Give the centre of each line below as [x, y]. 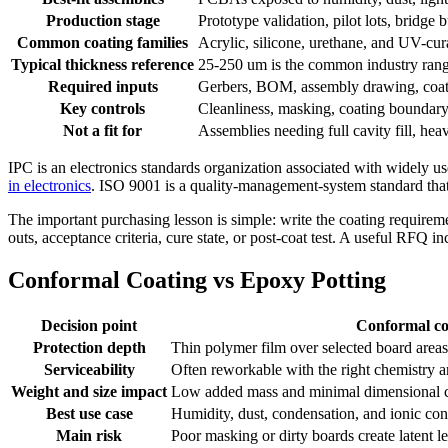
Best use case [89, 413]
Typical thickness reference [102, 64]
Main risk [89, 435]
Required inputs [102, 86]
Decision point [89, 325]
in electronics [49, 185]
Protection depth [89, 347]
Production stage [102, 20]
